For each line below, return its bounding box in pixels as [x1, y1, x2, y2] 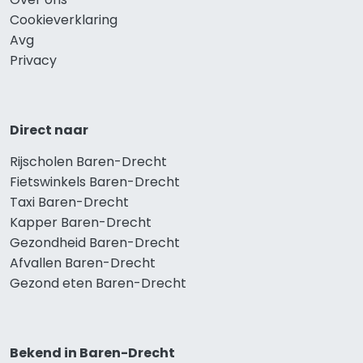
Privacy [10, 51, 57, 70]
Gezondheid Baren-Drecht [10, 233, 180, 253]
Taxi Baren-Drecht [10, 193, 129, 212]
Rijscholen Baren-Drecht [10, 152, 167, 172]
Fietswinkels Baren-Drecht [10, 173, 180, 192]
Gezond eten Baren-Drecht [10, 274, 186, 293]
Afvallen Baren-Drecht [10, 254, 156, 273]
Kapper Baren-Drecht [10, 213, 152, 233]
